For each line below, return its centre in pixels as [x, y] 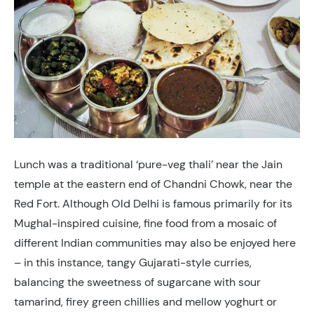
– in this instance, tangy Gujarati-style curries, [133, 262]
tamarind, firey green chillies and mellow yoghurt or [145, 302]
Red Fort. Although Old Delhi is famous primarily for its [153, 204]
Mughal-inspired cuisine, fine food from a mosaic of [145, 223]
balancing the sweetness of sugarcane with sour [137, 282]
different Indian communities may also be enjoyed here [155, 243]
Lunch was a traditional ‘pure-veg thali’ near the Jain [148, 164]
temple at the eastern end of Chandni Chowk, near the [153, 184]
